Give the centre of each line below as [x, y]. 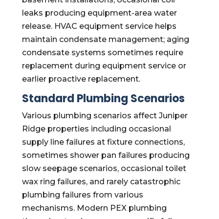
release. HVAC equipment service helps [99, 26]
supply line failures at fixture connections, [103, 142]
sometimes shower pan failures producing [106, 155]
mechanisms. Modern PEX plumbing [94, 208]
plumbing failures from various [82, 195]
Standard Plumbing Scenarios [103, 99]
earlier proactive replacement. [81, 79]
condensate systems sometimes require [102, 53]
